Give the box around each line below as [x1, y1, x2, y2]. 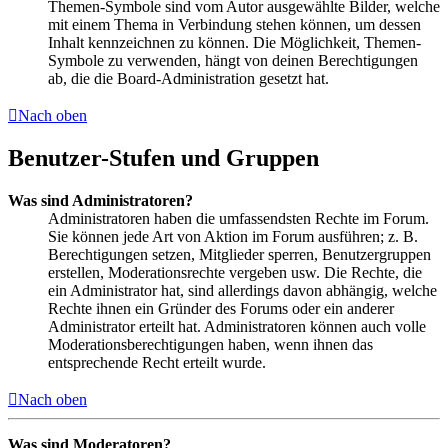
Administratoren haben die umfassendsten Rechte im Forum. [48, 210, 429, 228]
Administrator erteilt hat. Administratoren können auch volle [48, 318, 426, 336]
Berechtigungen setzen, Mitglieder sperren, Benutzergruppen [48, 246, 431, 264]
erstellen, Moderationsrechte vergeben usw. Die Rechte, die [48, 264, 422, 282]
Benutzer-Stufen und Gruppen [8, 145, 319, 172]
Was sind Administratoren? [8, 192, 193, 210]
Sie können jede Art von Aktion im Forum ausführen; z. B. [48, 228, 418, 246]
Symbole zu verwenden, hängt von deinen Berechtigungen [48, 51, 418, 69]
